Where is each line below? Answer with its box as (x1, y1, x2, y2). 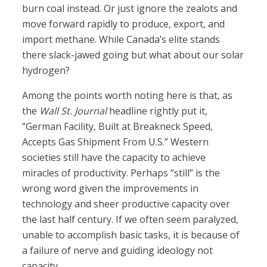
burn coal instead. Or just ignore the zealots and (22, 2, 238, 15)
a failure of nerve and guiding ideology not (22, 244, 213, 257)
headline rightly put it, (107, 104, 208, 118)
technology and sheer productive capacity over (22, 197, 231, 211)
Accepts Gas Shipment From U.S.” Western (22, 135, 209, 149)
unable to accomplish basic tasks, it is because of (22, 228, 240, 242)
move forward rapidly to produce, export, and (22, 17, 225, 31)
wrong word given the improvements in (22, 182, 199, 195)
